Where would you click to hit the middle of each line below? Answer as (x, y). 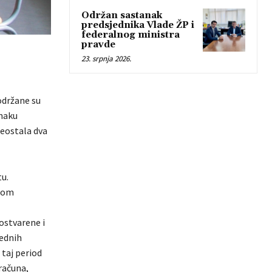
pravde (98, 45)
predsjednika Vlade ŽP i (138, 25)
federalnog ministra (131, 35)
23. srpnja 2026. (106, 59)
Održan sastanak (122, 16)
